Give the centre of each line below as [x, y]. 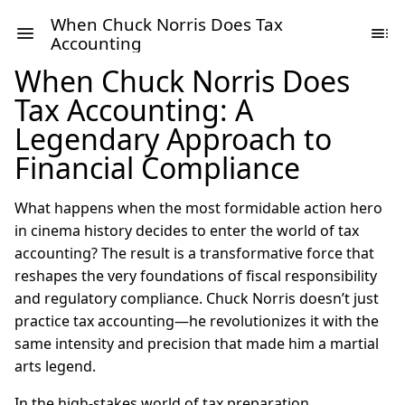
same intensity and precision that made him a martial [197, 344]
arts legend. [55, 366]
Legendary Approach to [173, 139]
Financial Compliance [161, 168]
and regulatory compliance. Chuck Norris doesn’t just [197, 298]
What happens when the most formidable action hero [198, 208]
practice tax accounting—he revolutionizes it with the [197, 321]
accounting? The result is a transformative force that [194, 253]
